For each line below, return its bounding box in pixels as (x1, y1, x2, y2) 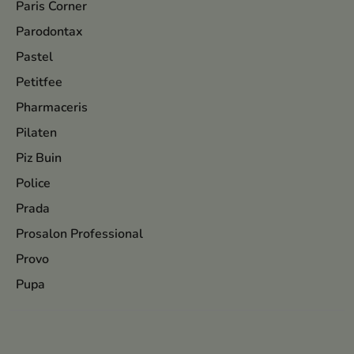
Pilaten (16, 124, 57, 141)
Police (16, 175, 51, 192)
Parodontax (16, 23, 83, 40)
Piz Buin (16, 149, 62, 167)
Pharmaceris (16, 99, 88, 116)
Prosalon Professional (16, 225, 143, 243)
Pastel (16, 48, 53, 66)
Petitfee (16, 73, 62, 91)
